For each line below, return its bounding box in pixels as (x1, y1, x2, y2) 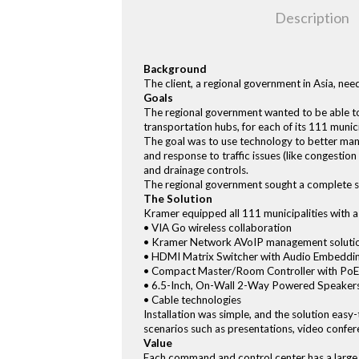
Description (275, 9, 350, 27)
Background (143, 62, 208, 75)
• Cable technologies (143, 292, 242, 306)
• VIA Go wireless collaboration (143, 220, 292, 234)
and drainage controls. (143, 163, 249, 176)
